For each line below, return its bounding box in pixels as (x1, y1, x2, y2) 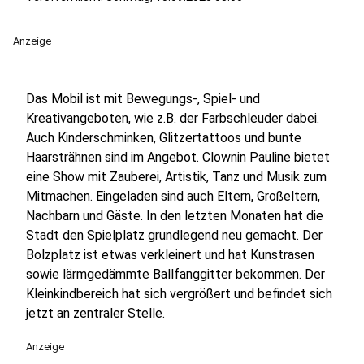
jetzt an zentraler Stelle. (26, 305, 165, 321)
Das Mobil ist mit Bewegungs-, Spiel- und (26, 91, 260, 106)
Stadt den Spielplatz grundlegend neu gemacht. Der (26, 227, 323, 243)
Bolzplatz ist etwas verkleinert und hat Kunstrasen (26, 247, 314, 262)
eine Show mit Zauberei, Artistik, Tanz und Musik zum (26, 169, 327, 184)
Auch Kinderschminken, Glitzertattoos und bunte (26, 130, 301, 145)
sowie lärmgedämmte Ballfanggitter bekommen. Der (26, 266, 325, 282)
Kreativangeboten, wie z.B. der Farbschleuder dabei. (26, 110, 319, 126)
